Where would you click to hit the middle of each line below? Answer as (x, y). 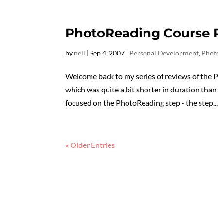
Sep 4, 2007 (108, 53)
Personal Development (164, 53)
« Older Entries (90, 145)
